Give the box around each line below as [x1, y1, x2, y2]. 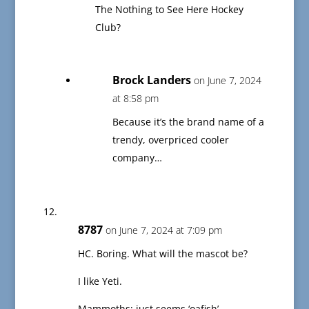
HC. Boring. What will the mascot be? [77, 247, 248, 261]
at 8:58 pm [112, 92, 159, 106]
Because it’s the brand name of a [112, 115, 264, 129]
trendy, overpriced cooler [112, 133, 229, 147]
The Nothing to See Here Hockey [94, 3, 243, 17]
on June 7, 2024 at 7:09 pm [105, 223, 222, 237]
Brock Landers [112, 72, 191, 88]
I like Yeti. [77, 275, 122, 288]
